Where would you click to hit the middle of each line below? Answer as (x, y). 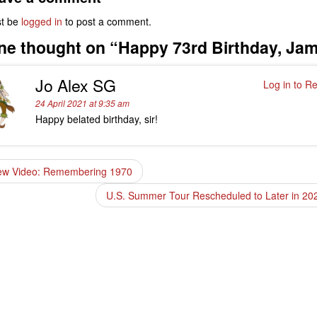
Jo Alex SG (76, 85)
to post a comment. (107, 21)
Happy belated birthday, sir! (97, 119)
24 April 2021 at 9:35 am (83, 103)
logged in (42, 21)
